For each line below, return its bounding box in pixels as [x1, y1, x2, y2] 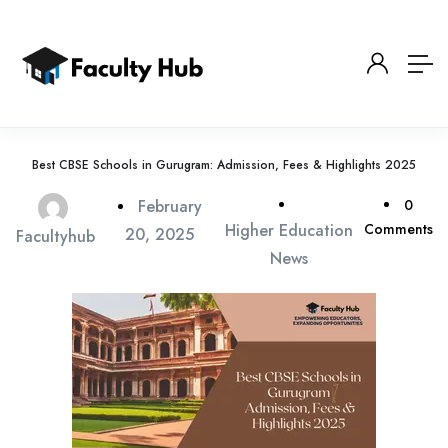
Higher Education [224, 219, 353, 242]
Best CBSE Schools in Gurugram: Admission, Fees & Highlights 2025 [32, 156, 416, 174]
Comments [363, 219, 433, 239]
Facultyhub [16, 225, 95, 248]
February [137, 195, 202, 218]
